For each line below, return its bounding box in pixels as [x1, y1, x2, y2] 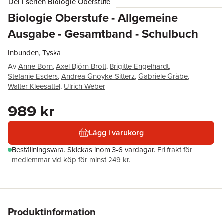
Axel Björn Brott [56, 61, 106, 72]
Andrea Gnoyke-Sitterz [61, 71, 135, 82]
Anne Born [18, 61, 53, 72]
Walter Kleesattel [8, 81, 60, 92]
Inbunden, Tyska [8, 47, 61, 58]
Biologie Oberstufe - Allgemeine [8, 9, 178, 27]
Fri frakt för [157, 144, 192, 155]
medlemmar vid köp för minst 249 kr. [12, 154, 130, 165]
